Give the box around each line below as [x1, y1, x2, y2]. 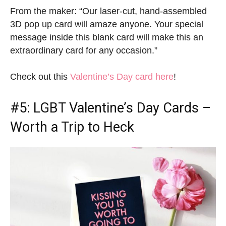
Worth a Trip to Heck [10, 119, 134, 136]
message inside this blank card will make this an [10, 32, 203, 43]
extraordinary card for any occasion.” [10, 45, 157, 56]
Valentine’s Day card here [70, 72, 174, 82]
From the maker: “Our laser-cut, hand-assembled [10, 6, 207, 17]
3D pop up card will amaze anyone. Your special [10, 19, 203, 30]
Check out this [10, 72, 70, 82]
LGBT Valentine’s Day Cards [33, 100, 199, 117]
